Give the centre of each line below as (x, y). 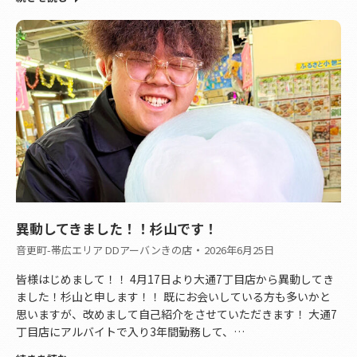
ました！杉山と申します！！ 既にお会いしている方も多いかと (173, 297)
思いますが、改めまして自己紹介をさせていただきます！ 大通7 (177, 314)
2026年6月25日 (239, 250)
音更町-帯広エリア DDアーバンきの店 (104, 250)
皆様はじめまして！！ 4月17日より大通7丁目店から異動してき (175, 279)
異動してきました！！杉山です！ (117, 229)
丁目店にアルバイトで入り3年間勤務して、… (130, 332)
